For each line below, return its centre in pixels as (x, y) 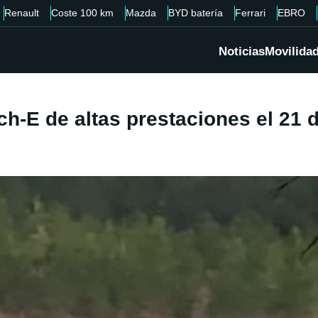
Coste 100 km (82, 13)
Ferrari (250, 13)
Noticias (242, 52)
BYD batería (196, 13)
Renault (22, 13)
